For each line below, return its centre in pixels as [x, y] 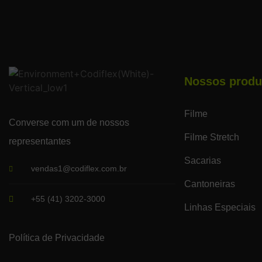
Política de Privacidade [57, 238]
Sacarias [203, 161]
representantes [40, 142]
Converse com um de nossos [69, 123]
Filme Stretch [212, 137]
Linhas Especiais [220, 208]
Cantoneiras [210, 184]
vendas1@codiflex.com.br [79, 169]
